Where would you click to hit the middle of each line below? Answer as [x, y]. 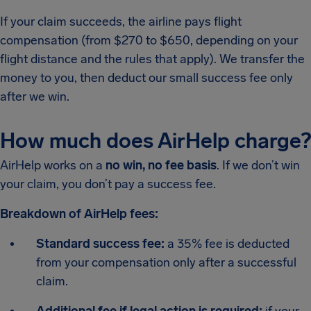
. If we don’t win [258, 166]
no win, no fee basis [161, 166]
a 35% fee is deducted [227, 244]
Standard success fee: [100, 244]
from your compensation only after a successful [166, 263]
